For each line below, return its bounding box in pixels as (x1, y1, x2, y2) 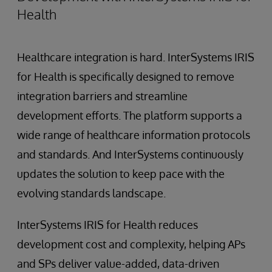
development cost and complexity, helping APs (17, 237, 245, 251)
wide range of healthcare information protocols (17, 127, 250, 141)
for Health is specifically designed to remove (17, 69, 234, 83)
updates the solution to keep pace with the (17, 166, 225, 180)
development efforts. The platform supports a (17, 108, 242, 122)
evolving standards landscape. (17, 186, 166, 200)
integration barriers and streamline (17, 89, 188, 103)
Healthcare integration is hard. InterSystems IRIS (17, 50, 254, 64)
